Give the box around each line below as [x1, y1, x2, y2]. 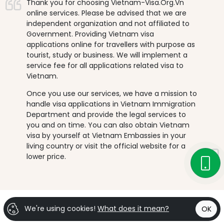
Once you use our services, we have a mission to [26, 88, 197, 99]
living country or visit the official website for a [26, 141, 185, 151]
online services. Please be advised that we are [26, 8, 186, 18]
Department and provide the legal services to [26, 109, 186, 120]
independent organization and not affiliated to [26, 18, 189, 29]
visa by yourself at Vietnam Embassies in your [26, 130, 186, 141]
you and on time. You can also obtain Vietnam [26, 120, 189, 130]
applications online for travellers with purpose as [26, 39, 195, 50]
